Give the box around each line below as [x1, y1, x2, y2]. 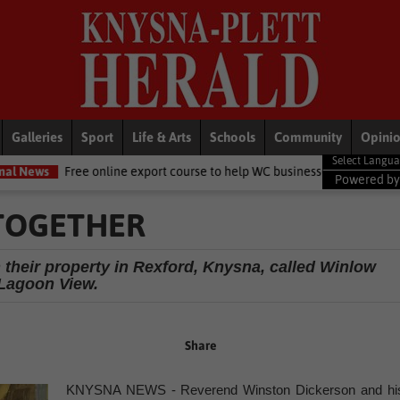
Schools [210, 129, 255, 145]
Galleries [12, 129, 62, 145]
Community [274, 129, 342, 145]
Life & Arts [132, 129, 191, 145]
